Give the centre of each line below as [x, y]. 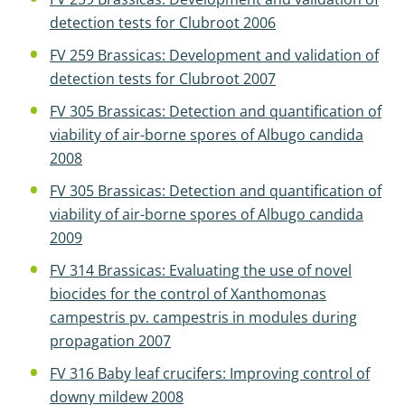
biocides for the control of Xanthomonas [188, 294]
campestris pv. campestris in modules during [203, 317]
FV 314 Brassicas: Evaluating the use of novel [201, 270]
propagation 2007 [110, 341]
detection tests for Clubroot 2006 [163, 23]
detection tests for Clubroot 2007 [163, 79]
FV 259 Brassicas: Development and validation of [214, 55]
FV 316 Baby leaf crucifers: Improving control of [210, 373]
